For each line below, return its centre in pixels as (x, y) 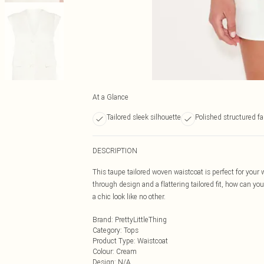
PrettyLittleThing (141, 220)
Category (106, 230)
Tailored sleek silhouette (144, 117)
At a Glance (110, 97)
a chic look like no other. (129, 197)
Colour (103, 251)
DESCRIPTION (115, 151)
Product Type (113, 241)
